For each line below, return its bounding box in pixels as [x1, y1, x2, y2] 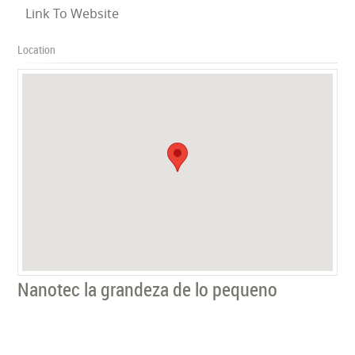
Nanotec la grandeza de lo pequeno [17, 276, 278, 302]
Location [17, 41, 56, 57]
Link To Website [25, 4, 120, 22]
